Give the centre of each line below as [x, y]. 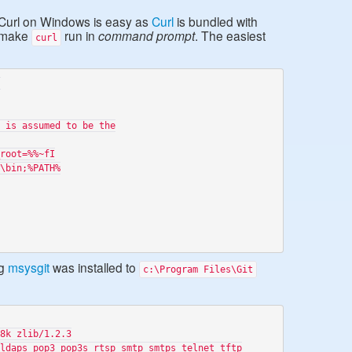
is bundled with [216, 21]
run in [80, 35]
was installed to [94, 267]
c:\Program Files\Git [198, 269]
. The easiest [230, 35]
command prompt [147, 35]
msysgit [29, 267]
